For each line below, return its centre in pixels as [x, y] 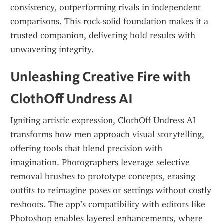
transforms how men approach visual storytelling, [107, 134]
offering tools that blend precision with [86, 148]
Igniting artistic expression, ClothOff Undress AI [103, 120]
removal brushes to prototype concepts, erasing [103, 176]
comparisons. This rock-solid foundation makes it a [109, 21]
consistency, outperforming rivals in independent [106, 7]
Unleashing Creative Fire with [101, 76]
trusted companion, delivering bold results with [103, 35]
